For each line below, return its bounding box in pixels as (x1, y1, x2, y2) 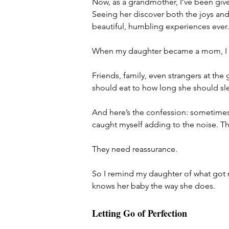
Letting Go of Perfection (92, 207, 187, 220)
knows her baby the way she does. (92, 181, 215, 191)
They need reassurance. (92, 144, 177, 154)
